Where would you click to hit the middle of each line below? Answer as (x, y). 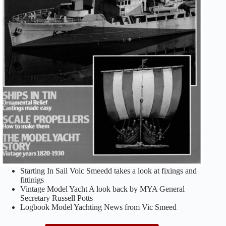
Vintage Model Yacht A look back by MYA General (102, 189)
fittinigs (32, 180)
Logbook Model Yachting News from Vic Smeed (98, 207)
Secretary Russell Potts (56, 198)
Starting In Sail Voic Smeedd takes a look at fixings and (108, 171)
